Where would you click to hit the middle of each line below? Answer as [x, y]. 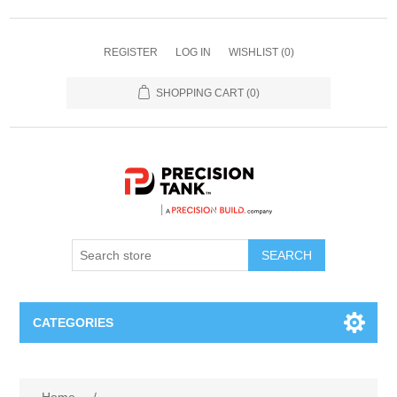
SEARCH [287, 255]
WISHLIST [253, 52]
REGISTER [130, 52]
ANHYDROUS [79, 369]
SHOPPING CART [199, 93]
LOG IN [193, 52]
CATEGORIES [74, 323]
